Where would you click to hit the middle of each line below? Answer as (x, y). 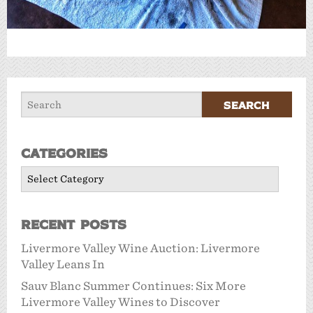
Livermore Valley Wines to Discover (121, 302)
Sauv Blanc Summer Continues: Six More (133, 286)
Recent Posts (74, 224)
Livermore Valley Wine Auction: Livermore (140, 248)
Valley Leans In (63, 264)
